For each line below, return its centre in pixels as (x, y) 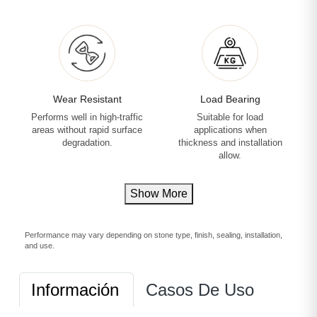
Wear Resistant (87, 99)
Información (75, 290)
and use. (40, 246)
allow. (230, 156)
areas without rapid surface (87, 130)
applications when (230, 130)
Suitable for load (230, 117)
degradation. (87, 143)
